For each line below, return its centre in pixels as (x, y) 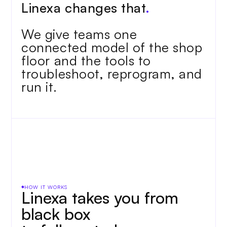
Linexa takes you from (100, 198)
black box (56, 214)
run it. (39, 87)
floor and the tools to (86, 60)
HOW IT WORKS (46, 187)
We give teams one (79, 34)
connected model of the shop (112, 47)
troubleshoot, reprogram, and (112, 73)
